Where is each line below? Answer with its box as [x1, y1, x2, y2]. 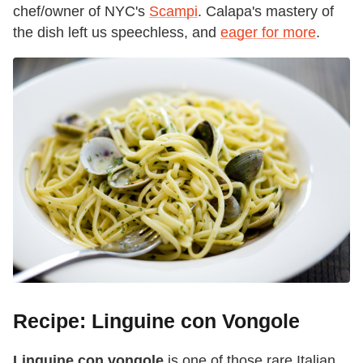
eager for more [220, 24, 316, 41]
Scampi [149, 3, 198, 20]
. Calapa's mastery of [198, 3, 334, 20]
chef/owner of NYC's [13, 3, 149, 20]
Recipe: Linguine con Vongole [13, 309, 300, 332]
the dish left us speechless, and [13, 24, 220, 41]
